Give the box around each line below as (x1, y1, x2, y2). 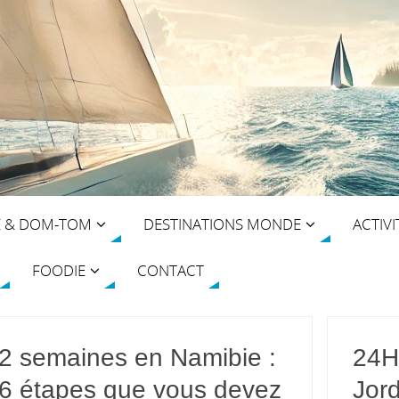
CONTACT (137, 259, 204, 281)
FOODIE (32, 259, 85, 281)
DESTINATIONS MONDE (143, 213, 301, 234)
